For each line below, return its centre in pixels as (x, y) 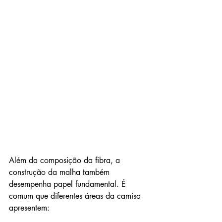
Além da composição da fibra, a (66, 160)
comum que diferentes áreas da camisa (76, 196)
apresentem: (29, 208)
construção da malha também (60, 172)
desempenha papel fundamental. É (69, 184)
